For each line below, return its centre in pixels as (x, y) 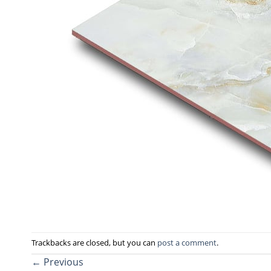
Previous (62, 262)
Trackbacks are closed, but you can (94, 242)
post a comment (187, 242)
